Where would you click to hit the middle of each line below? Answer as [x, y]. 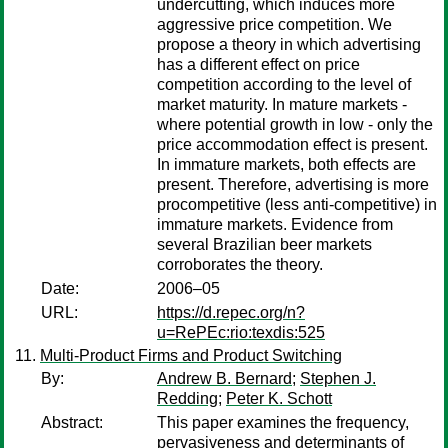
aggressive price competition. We [274, 24]
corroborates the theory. [240, 264]
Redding [187, 398]
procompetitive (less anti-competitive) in [297, 204]
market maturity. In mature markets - [282, 104]
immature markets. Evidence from [275, 224]
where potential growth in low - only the [295, 124]
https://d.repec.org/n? [231, 312]
